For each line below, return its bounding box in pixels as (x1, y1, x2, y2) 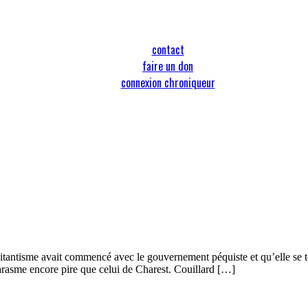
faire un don (142, 58, 193, 74)
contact (151, 41, 184, 58)
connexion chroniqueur (120, 74, 215, 91)
